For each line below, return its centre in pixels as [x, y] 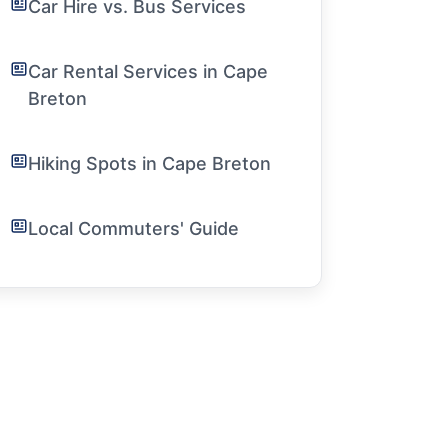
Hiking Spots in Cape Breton [149, 163]
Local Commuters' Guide [133, 228]
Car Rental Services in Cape [148, 71]
